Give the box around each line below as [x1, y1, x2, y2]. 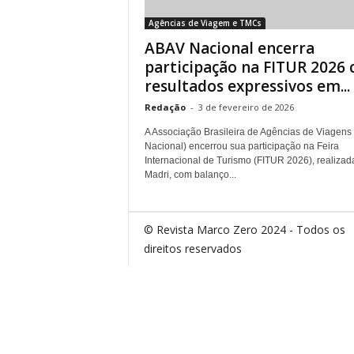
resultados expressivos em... [144, 75, 350, 96]
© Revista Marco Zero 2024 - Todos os [143, 221, 345, 237]
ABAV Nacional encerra [144, 37, 314, 58]
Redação [144, 100, 186, 113]
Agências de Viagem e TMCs [148, 17, 262, 28]
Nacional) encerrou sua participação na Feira [144, 140, 339, 152]
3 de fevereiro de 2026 [198, 100, 294, 113]
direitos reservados [143, 240, 242, 256]
